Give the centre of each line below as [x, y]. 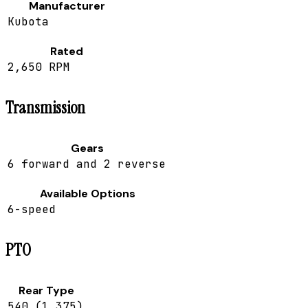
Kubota [28, 22]
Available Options [87, 194]
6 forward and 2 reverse [87, 164]
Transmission [45, 108]
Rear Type [46, 290]
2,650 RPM [38, 67]
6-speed [32, 210]
